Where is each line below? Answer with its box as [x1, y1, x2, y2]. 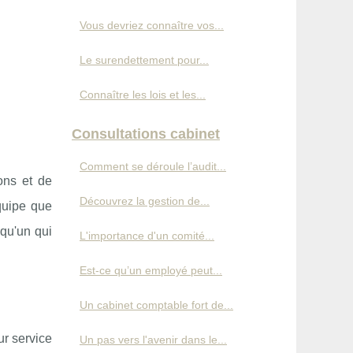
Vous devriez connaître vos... [80, 18, 224, 32]
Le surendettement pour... [80, 53, 209, 66]
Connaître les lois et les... [80, 87, 206, 101]
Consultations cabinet [72, 125, 220, 142]
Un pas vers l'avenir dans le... [80, 333, 227, 346]
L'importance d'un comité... [80, 229, 214, 242]
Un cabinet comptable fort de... [80, 298, 233, 311]
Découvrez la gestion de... [80, 194, 210, 207]
